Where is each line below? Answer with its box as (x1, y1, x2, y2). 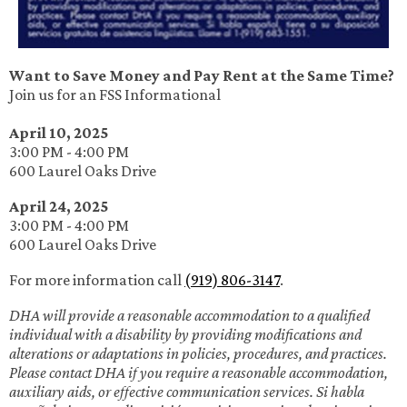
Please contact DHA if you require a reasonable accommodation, (9, 362, 388, 382)
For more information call (9, 270, 184, 289)
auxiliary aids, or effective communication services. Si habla (9, 382, 364, 401)
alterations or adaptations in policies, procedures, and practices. (9, 343, 387, 362)
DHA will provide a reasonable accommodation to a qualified (9, 305, 370, 324)
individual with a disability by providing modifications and (9, 324, 362, 343)
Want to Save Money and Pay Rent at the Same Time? (9, 65, 397, 84)
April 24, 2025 (9, 196, 108, 215)
